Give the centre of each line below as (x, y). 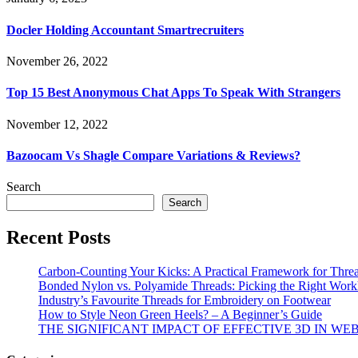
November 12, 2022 (57, 124)
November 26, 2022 (57, 61)
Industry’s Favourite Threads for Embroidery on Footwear (185, 300)
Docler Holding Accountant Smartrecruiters (125, 30)
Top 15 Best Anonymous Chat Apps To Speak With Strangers (173, 93)
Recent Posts (58, 237)
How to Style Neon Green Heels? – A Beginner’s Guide (180, 314)
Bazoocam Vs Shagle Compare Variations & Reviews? (153, 155)
